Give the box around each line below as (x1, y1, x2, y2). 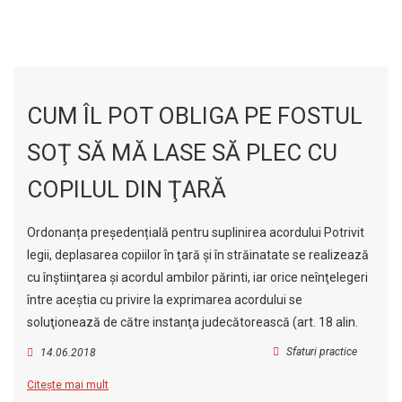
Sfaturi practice (286, 345, 357, 358)
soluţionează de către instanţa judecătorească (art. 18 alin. (27, 315, 358, 329)
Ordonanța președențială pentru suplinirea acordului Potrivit (27, 225, 364, 240)
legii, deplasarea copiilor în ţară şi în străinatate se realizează (27, 248, 369, 262)
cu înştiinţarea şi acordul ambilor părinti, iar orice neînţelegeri (27, 270, 368, 284)
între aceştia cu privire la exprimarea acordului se (27, 293, 302, 307)
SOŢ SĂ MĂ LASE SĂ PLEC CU (27, 139, 337, 166)
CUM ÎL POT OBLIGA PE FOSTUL (27, 102, 363, 129)
